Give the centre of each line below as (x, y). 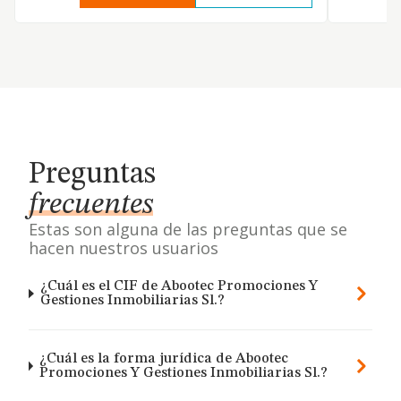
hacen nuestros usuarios (124, 248)
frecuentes (91, 205)
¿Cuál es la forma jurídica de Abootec (164, 359)
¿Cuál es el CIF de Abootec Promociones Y (179, 286)
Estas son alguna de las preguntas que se (188, 229)
